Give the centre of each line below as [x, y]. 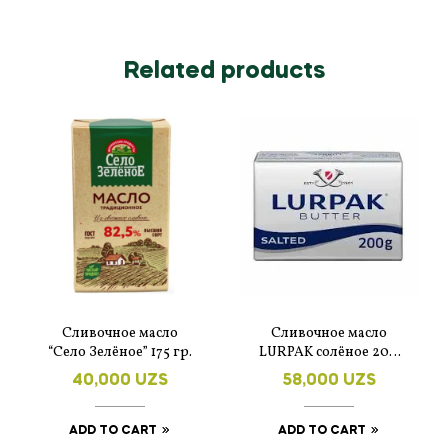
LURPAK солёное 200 [328, 352]
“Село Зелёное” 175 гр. [119, 352]
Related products [224, 71]
